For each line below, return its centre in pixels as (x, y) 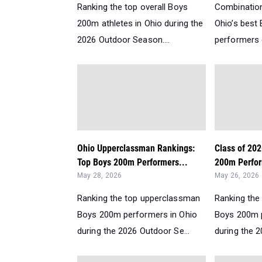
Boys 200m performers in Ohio (137, 215)
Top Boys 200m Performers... (132, 163)
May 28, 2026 (100, 176)
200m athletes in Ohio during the (140, 24)
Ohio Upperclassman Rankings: (136, 149)
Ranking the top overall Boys (132, 7)
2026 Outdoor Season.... (124, 40)
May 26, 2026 (237, 176)
